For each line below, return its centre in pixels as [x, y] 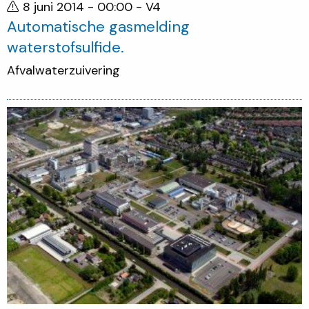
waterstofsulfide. [66, 47]
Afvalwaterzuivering [63, 71]
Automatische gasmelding [98, 26]
